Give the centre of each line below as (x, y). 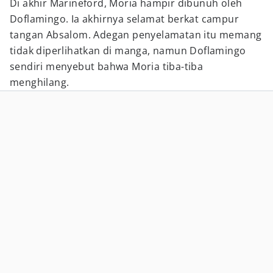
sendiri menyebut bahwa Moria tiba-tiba (107, 66)
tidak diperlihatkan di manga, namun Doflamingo (128, 51)
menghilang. (40, 82)
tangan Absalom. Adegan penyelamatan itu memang (136, 35)
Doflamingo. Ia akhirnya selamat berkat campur (124, 19)
